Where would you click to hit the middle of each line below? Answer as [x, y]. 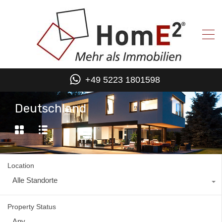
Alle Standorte [35, 180]
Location [21, 166]
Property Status [32, 207]
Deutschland [51, 109]
